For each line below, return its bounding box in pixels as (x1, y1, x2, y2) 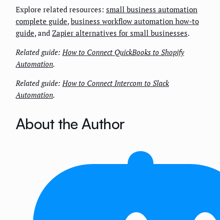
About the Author (16, 114, 124, 133)
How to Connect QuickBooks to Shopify (62, 47, 184, 57)
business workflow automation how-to (71, 16, 199, 26)
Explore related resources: (16, 4, 106, 14)
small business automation (106, 4, 197, 14)
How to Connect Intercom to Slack (62, 78, 169, 88)
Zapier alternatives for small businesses (52, 27, 188, 38)
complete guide (16, 16, 67, 26)
